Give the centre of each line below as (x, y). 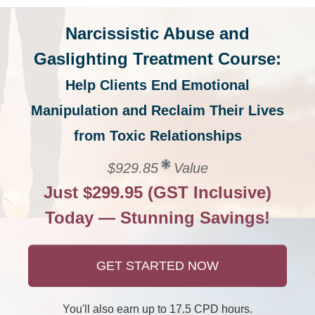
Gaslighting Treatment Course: (157, 59)
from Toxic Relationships (157, 136)
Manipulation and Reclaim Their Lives (157, 110)
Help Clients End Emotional (157, 85)
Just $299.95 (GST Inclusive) (157, 192)
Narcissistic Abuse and (157, 33)
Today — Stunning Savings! (157, 218)
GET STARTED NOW (157, 266)
